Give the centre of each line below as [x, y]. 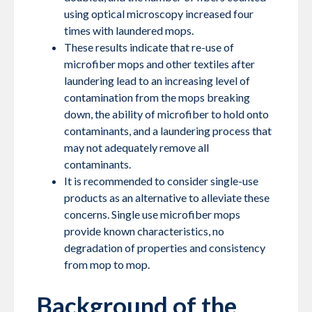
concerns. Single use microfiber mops [152, 214]
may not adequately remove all [136, 148]
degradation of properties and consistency [165, 248]
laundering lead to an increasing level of [157, 81]
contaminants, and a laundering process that [168, 131]
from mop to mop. [107, 265]
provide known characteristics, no [144, 231]
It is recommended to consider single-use [161, 181]
